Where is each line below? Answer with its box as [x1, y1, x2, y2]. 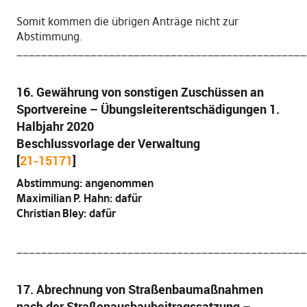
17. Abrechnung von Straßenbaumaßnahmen [16, 281, 263, 297]
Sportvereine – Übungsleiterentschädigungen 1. [16, 101, 280, 117]
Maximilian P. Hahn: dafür [16, 191, 142, 205]
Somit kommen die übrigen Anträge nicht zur [16, 14, 238, 28]
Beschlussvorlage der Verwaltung [16, 135, 200, 151]
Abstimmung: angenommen [16, 176, 153, 190]
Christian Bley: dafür [16, 206, 116, 220]
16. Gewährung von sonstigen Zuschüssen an [16, 84, 264, 100]
